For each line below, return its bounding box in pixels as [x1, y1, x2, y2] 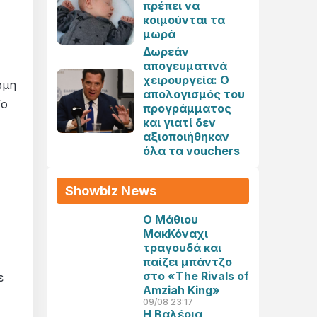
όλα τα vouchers [143, 144, 240, 158]
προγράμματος [143, 101, 231, 115]
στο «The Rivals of [143, 269, 249, 283]
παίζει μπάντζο [143, 255, 232, 269]
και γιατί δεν [143, 115, 216, 129]
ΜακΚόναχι [143, 226, 208, 241]
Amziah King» [143, 283, 220, 297]
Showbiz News [65, 183, 156, 198]
